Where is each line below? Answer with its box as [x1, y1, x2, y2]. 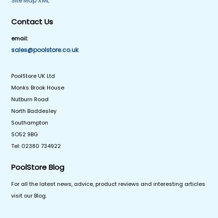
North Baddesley [11, 107, 57, 115]
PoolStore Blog [11, 162, 65, 172]
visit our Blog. [11, 191, 47, 200]
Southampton [11, 118, 49, 127]
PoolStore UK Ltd [11, 72, 55, 80]
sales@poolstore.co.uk [11, 45, 79, 54]
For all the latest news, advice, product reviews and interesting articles [11, 180, 206, 188]
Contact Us [11, 16, 54, 27]
